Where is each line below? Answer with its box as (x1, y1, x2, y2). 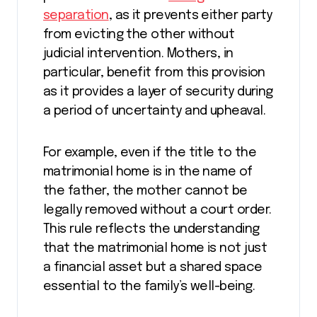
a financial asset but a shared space (43, 260, 263, 274)
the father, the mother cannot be (43, 184, 248, 197)
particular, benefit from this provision (43, 66, 265, 79)
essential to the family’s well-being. (43, 279, 255, 293)
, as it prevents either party (108, 8, 272, 22)
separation (43, 8, 109, 22)
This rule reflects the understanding (43, 222, 260, 236)
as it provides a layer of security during (43, 85, 273, 98)
